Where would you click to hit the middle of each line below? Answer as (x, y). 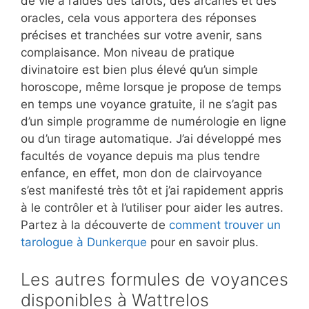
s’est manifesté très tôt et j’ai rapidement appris (152, 191)
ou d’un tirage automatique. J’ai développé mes (151, 139)
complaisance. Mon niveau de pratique (128, 53)
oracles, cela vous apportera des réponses (139, 18)
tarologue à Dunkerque (84, 242)
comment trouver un (225, 225)
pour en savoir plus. (203, 242)
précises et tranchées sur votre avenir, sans (141, 36)
